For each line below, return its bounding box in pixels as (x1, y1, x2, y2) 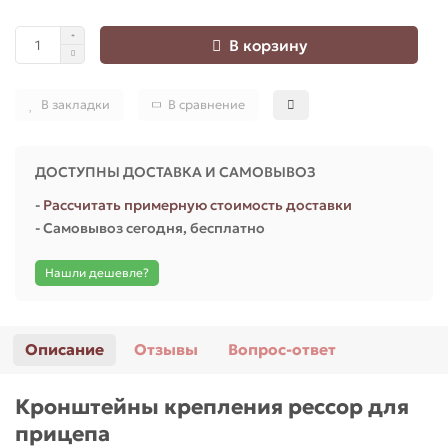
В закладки (41, 97, 110, 113)
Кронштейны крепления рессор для (15, 394, 409, 421)
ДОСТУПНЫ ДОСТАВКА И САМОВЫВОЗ (35, 163, 316, 182)
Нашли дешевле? (45, 265, 149, 281)
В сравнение (168, 97, 245, 113)
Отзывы (134, 340, 198, 360)
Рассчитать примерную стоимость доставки (43, 196, 352, 215)
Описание (25, 340, 104, 360)
